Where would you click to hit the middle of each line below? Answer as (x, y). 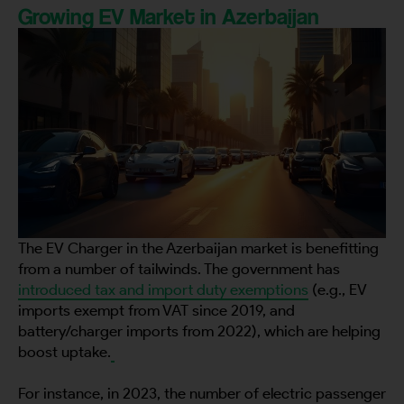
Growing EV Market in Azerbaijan (169, 16)
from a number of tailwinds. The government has (179, 269)
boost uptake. (64, 352)
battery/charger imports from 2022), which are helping (199, 331)
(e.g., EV (338, 289)
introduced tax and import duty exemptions (163, 289)
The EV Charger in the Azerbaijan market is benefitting (198, 248)
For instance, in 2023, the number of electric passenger (202, 393)
